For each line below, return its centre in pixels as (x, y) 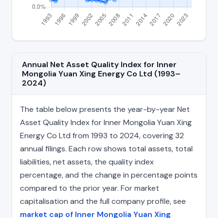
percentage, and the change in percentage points (109, 175)
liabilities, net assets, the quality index (87, 162)
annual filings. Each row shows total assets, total (106, 149)
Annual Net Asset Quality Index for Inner (99, 65)
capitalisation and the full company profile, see (103, 201)
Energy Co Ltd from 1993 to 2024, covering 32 (102, 136)
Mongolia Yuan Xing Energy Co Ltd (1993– (101, 74)
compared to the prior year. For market (90, 188)
